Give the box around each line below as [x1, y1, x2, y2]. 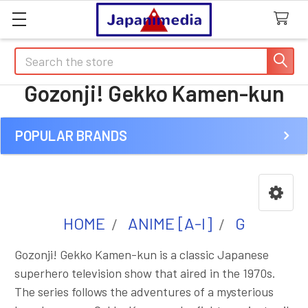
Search [14, 49, 52, 64]
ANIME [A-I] [127, 213, 212, 233]
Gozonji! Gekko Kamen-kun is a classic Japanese [14, 247, 269, 262]
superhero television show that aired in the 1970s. [14, 265, 276, 280]
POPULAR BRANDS [15, 127, 127, 144]
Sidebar [14, 145, 83, 170]
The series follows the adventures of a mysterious [14, 284, 274, 299]
